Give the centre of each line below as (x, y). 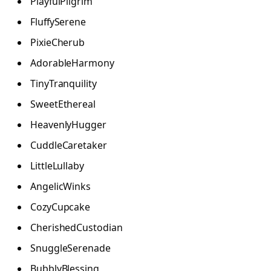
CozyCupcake (60, 207)
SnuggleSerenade (70, 248)
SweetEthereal (63, 104)
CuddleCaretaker (69, 145)
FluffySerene (58, 22)
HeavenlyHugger (68, 125)
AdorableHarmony (72, 63)
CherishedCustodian (77, 228)
